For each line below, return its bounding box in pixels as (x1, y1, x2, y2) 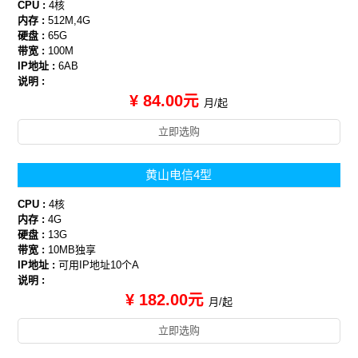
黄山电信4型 (145, 167, 213, 181)
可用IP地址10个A (58, 258, 140, 271)
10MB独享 (48, 243, 97, 256)
